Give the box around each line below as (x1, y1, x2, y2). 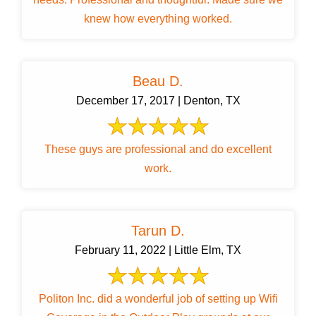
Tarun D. (131, 223, 185, 239)
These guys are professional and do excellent (44, 143, 272, 156)
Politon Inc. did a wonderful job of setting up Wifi (38, 293, 278, 305)
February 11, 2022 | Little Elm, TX (75, 244, 241, 257)
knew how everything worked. (84, 13, 232, 25)
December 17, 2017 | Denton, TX (75, 95, 241, 107)
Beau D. (133, 73, 183, 90)
